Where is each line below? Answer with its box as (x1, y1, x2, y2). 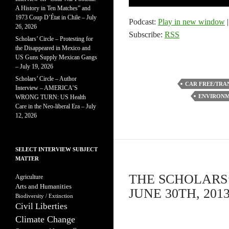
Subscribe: (129, 30, 165, 39)
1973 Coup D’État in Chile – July (15, 14, 97, 21)
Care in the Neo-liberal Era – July (15, 103, 96, 110)
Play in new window (158, 17, 225, 26)
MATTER (15, 155, 39, 162)
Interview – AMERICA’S (15, 84, 78, 91)
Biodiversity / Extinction (15, 193, 73, 199)
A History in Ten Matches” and (15, 5, 90, 12)
